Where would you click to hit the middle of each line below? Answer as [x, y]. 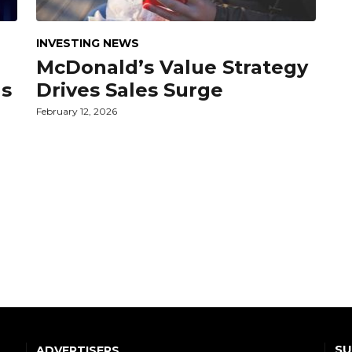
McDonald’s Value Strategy [172, 67]
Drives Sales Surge [130, 90]
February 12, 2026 [77, 111]
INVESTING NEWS [88, 43]
